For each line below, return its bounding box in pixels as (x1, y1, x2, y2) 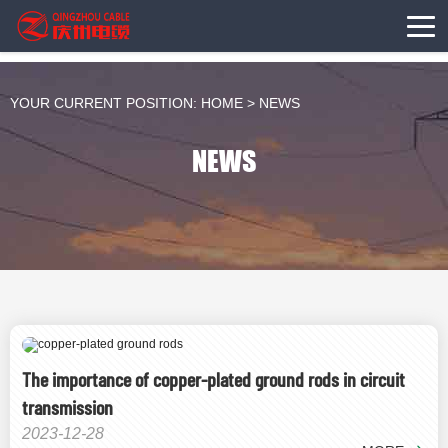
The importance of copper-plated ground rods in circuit (22, 367, 405, 391)
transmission (22, 395, 113, 419)
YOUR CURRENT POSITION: (10, 95, 201, 111)
